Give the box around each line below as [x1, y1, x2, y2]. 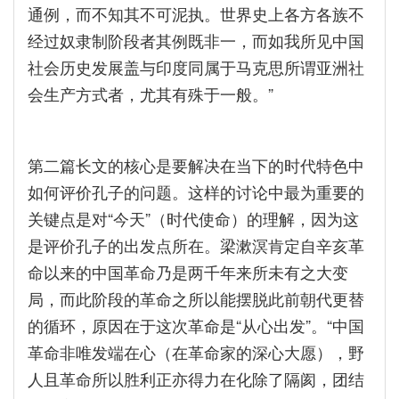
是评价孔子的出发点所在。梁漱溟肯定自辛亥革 [28, 233, 364, 256]
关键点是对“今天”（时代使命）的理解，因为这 [28, 207, 359, 230]
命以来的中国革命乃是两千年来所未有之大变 [28, 260, 348, 283]
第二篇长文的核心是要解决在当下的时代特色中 [28, 153, 364, 176]
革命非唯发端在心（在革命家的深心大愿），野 [28, 340, 364, 363]
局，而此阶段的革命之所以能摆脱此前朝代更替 [28, 287, 364, 310]
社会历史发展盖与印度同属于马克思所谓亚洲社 [28, 55, 364, 78]
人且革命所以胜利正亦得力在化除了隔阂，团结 [28, 367, 364, 390]
